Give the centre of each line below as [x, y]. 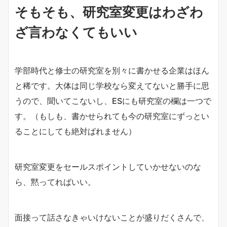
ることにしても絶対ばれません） [75, 131]
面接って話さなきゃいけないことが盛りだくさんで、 [112, 217]
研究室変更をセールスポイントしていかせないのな [108, 166]
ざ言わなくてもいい [76, 32]
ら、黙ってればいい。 [55, 182]
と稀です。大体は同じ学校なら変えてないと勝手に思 [112, 85]
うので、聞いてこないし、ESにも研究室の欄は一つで [113, 101]
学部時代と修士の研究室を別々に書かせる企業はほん [112, 70]
